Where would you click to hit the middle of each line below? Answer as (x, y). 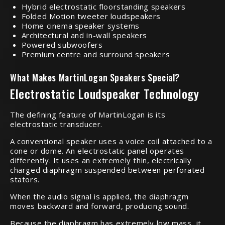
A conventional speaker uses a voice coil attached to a (111, 141)
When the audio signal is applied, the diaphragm (99, 196)
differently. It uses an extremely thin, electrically (101, 160)
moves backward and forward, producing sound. (100, 206)
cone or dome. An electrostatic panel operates (97, 150)
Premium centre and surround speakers (96, 54)
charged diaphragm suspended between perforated (107, 170)
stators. (25, 179)
